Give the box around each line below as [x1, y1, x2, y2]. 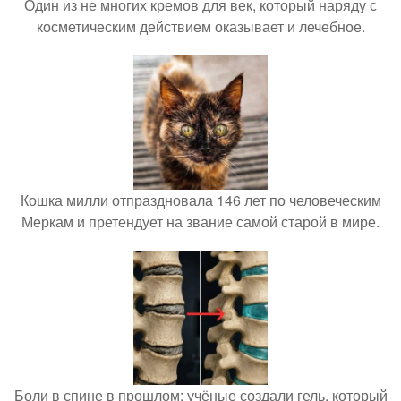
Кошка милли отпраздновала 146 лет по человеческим [20, 190, 381, 210]
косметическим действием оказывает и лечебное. [36, 16, 365, 37]
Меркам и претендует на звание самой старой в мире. [21, 211, 380, 232]
